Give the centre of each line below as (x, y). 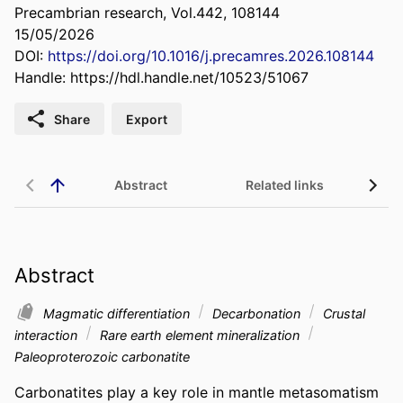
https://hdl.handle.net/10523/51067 (189, 78)
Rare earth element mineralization (200, 335)
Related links (284, 185)
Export (147, 119)
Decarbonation (256, 313)
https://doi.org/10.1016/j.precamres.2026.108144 (211, 56)
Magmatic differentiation (118, 313)
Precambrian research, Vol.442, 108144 (147, 13)
